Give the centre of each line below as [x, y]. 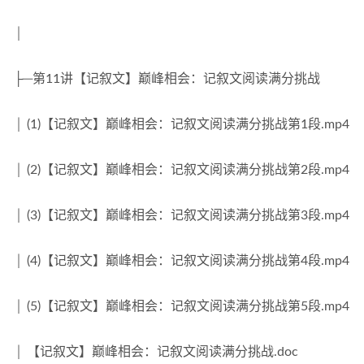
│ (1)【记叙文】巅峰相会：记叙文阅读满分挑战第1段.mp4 [182, 124]
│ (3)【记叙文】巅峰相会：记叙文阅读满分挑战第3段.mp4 [182, 215]
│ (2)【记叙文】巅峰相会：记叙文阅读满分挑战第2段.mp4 [182, 170]
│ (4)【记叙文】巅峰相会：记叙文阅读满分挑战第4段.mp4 [182, 261]
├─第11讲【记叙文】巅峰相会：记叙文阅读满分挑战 [167, 79]
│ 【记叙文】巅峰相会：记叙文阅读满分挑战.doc [156, 352]
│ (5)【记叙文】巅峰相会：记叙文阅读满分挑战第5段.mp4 [182, 306]
